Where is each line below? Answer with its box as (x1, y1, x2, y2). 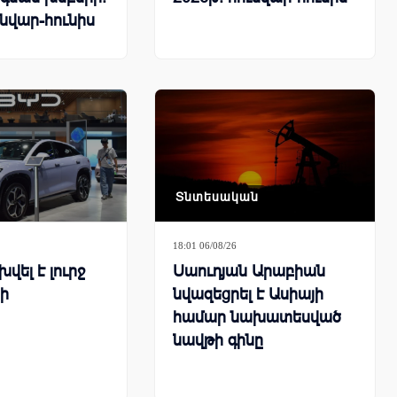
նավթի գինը (173, 331, 263, 349)
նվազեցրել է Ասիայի (173, 284, 323, 303)
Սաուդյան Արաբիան (173, 261, 325, 280)
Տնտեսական (175, 189, 259, 204)
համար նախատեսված (173, 307, 341, 326)
